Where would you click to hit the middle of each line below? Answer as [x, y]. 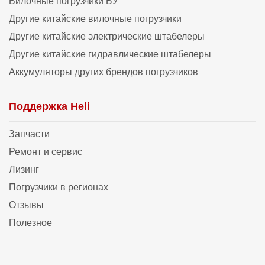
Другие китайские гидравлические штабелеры [110, 54]
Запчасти [29, 134]
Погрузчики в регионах [59, 188]
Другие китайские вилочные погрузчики [95, 18]
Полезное [30, 223]
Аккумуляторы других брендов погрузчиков [104, 72]
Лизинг [24, 170]
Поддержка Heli [49, 107]
